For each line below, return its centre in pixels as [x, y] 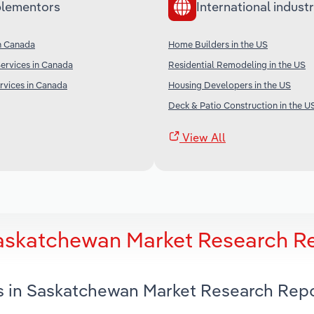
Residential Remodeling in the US [237, 64]
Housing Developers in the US [230, 84]
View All [203, 137]
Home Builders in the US [218, 44]
